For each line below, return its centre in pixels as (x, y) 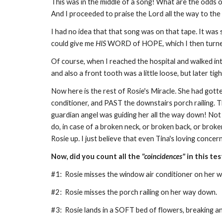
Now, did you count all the (96, 156)
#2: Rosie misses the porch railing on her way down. (135, 192)
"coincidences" (163, 156)
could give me (73, 43)
